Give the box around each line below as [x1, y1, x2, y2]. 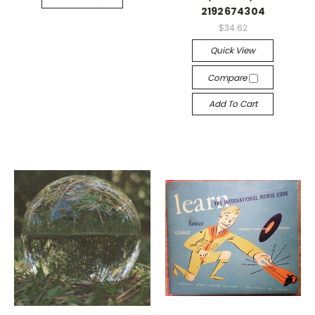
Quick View [210, 44, 256, 56]
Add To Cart [208, 98, 257, 110]
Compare [207, 72, 250, 84]
